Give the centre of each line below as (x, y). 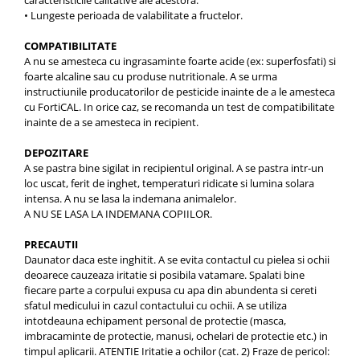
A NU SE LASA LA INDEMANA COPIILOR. (118, 214)
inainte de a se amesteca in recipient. (111, 123)
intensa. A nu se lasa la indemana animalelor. (130, 199)
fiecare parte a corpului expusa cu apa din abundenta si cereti (170, 290)
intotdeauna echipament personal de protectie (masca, (155, 321)
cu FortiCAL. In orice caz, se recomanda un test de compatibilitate (179, 107)
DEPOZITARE (56, 153)
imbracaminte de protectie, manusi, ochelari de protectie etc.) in (176, 336)
